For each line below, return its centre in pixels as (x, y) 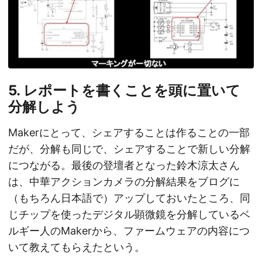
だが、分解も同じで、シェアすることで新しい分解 (129, 149)
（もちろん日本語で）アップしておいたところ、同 (129, 198)
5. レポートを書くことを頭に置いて (124, 91)
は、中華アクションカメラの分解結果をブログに (124, 182)
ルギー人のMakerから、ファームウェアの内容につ (129, 231)
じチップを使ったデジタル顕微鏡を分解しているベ (129, 215)
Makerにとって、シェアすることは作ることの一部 (129, 133)
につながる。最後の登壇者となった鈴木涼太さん (124, 166)
